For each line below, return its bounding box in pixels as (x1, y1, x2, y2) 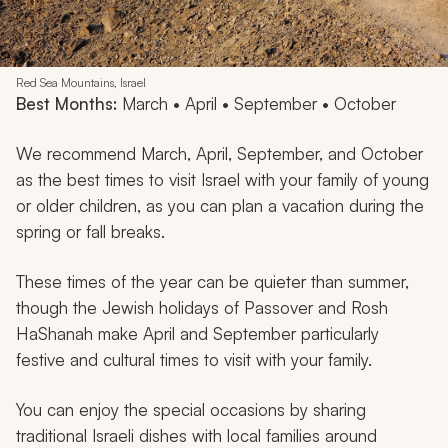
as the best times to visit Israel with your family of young (16, 168, 429, 190)
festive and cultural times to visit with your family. (16, 348, 372, 370)
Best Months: (16, 92, 117, 114)
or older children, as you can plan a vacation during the (16, 194, 424, 216)
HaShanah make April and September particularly (16, 322, 379, 344)
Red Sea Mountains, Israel (16, 74, 146, 90)
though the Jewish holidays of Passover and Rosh (16, 296, 388, 318)
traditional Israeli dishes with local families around (16, 424, 377, 446)
